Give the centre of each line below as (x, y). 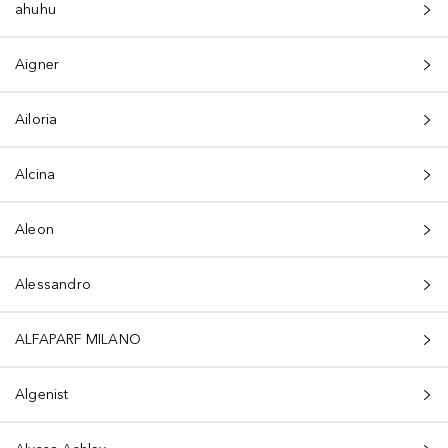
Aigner (37, 64)
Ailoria (36, 119)
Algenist (42, 394)
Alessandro (53, 284)
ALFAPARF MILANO (78, 339)
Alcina (35, 174)
